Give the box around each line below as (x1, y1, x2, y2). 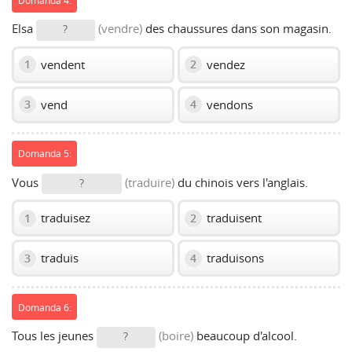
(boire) (159, 328, 193, 344)
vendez (203, 56, 245, 72)
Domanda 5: (17, 147, 71, 160)
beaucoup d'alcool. (193, 328, 297, 344)
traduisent (203, 210, 262, 226)
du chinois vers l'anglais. (174, 174, 308, 190)
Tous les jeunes (12, 328, 97, 344)
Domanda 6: (17, 300, 71, 313)
